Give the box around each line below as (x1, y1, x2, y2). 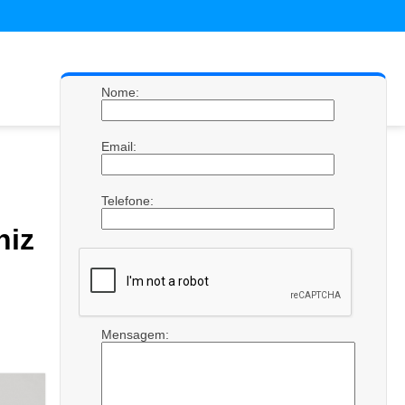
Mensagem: (101, 327, 173, 342)
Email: (101, 139, 140, 154)
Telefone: (101, 193, 157, 208)
